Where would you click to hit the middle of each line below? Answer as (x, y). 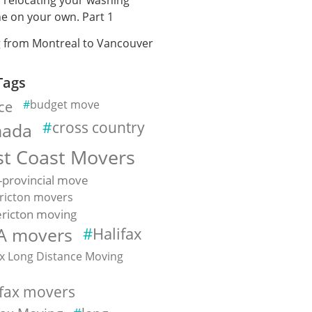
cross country (99, 127)
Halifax (118, 233)
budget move (65, 104)
